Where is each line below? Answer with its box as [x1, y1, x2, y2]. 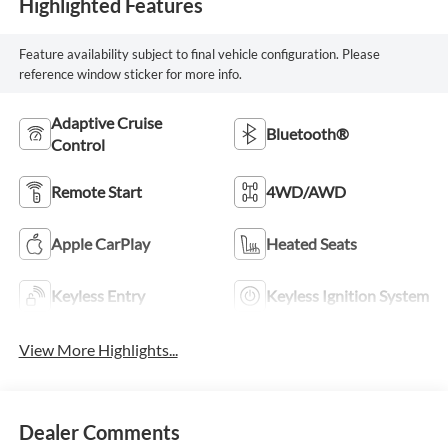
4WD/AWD [266, 181, 346, 201]
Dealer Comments [18, 419, 180, 444]
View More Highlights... [18, 340, 178, 360]
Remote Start [50, 181, 142, 201]
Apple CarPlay [50, 233, 150, 253]
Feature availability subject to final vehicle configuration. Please [18, 45, 380, 62]
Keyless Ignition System [266, 285, 429, 305]
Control [50, 134, 105, 154]
